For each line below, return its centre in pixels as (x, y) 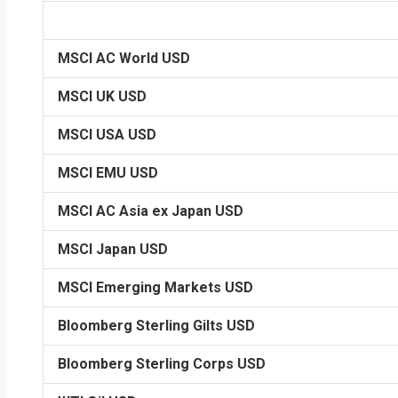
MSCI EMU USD (108, 173)
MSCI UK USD (102, 96)
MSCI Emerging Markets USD (155, 287)
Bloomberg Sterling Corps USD (162, 364)
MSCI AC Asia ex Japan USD (151, 211)
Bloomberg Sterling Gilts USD (156, 326)
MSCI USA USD (107, 135)
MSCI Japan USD (113, 249)
